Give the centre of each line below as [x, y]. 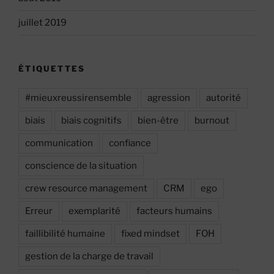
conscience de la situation [81, 166]
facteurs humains [174, 211]
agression [169, 98]
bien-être [158, 121]
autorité [224, 98]
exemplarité [94, 211]
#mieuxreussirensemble [78, 98]
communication [59, 143]
